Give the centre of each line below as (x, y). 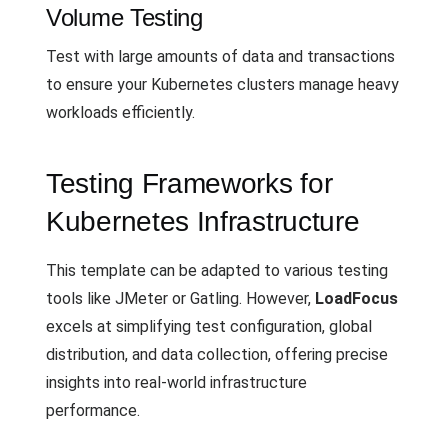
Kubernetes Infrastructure (203, 221)
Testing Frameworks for (189, 183)
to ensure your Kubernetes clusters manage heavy (222, 84)
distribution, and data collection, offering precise (217, 354)
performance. (93, 410)
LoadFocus (356, 298)
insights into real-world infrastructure (176, 382)
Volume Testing (124, 17)
